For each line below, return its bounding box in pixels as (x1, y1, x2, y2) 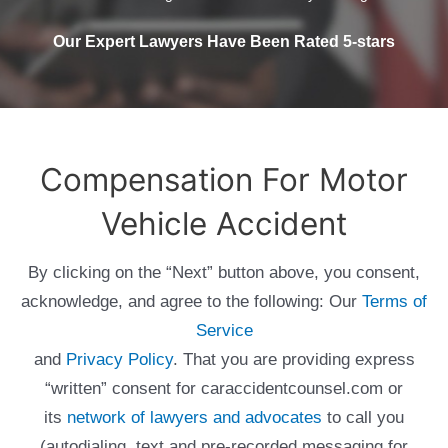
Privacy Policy (65, 350, 173, 370)
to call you (322, 408, 404, 428)
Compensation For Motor (40, 161, 408, 200)
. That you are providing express (172, 350, 415, 370)
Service (195, 321, 253, 341)
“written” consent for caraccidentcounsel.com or (45, 379, 403, 399)
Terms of (362, 292, 427, 312)
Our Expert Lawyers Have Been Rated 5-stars (53, 32, 395, 50)
